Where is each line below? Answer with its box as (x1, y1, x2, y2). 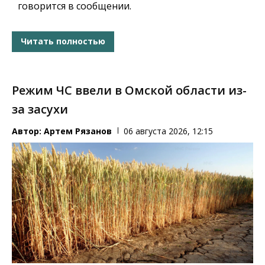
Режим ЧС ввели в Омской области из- (12, 82, 247, 98)
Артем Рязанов (44, 125, 112, 137)
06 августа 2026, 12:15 (124, 125, 213, 137)
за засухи (12, 101, 68, 117)
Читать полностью (21, 35, 105, 47)
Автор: (12, 125, 44, 137)
